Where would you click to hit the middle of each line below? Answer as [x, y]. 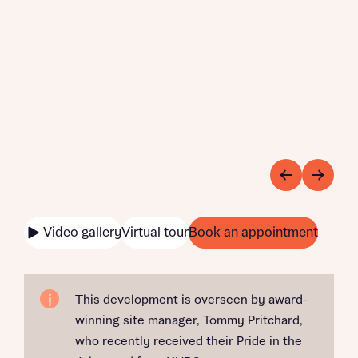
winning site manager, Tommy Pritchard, [189, 321]
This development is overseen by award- [191, 300]
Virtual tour [155, 233]
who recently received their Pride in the [189, 342]
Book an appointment [253, 233]
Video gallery [82, 233]
